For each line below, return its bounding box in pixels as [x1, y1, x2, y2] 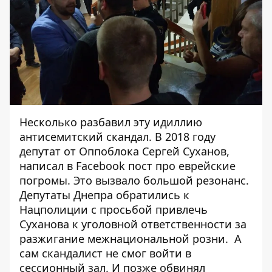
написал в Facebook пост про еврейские [19, 158, 236, 174]
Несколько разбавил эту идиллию [19, 115, 202, 130]
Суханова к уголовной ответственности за [19, 217, 246, 232]
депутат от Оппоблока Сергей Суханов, [19, 144, 229, 159]
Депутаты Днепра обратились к [19, 188, 189, 203]
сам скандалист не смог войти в [19, 246, 191, 261]
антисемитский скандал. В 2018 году [19, 129, 216, 144]
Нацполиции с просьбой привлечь [19, 202, 208, 217]
